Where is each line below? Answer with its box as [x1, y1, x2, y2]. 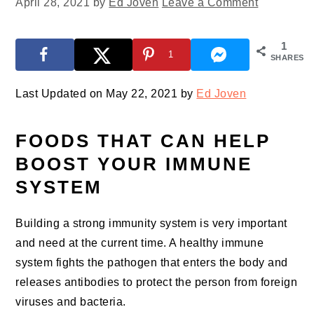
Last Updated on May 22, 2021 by [15, 88, 197, 100]
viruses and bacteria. [15, 296, 126, 308]
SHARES [270, 53, 304, 62]
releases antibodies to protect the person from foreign [15, 276, 298, 289]
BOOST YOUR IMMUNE [15, 153, 253, 175]
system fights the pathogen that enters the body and [15, 257, 288, 269]
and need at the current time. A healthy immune [15, 237, 264, 250]
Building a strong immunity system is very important [15, 217, 287, 230]
